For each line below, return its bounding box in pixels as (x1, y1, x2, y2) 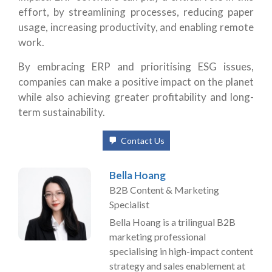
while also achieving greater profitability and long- (18, 90, 254, 103)
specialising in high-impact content (109, 245, 253, 257)
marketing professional (109, 230, 206, 242)
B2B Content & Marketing (109, 183, 219, 195)
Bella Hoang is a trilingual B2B (109, 216, 236, 228)
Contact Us (120, 135, 165, 146)
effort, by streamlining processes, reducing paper (18, 5, 254, 18)
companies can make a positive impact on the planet (18, 75, 254, 88)
